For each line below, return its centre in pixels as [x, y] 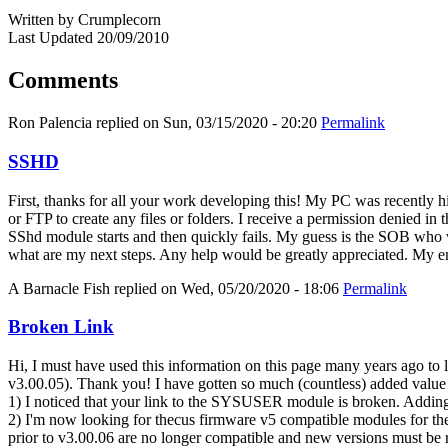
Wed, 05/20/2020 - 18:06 [260, 288]
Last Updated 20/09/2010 [88, 38]
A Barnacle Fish [59, 288]
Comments [63, 80]
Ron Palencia [50, 123]
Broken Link [61, 327]
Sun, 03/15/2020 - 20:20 [240, 123]
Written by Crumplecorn [84, 20]
